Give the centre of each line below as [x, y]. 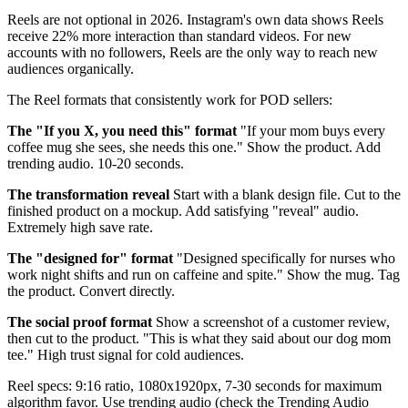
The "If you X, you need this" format [122, 131]
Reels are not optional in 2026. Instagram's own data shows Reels [195, 20]
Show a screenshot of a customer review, [271, 322]
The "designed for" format [90, 259]
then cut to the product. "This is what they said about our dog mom [199, 339]
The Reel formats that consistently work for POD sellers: [170, 100]
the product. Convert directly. [91, 291]
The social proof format [80, 322]
